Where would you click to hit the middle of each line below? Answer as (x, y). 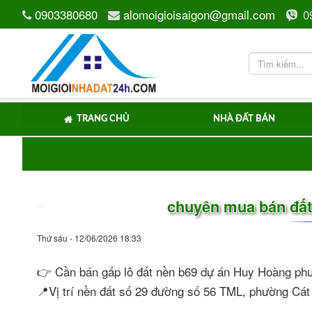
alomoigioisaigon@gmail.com (199, 14)
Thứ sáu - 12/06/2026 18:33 (89, 238)
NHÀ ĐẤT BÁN (244, 119)
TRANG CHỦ (103, 119)
